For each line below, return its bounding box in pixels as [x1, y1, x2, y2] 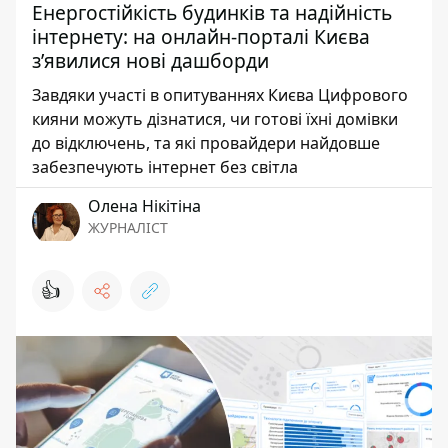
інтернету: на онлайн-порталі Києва [32, 23, 370, 50]
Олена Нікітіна [88, 195, 201, 217]
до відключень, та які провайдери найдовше [32, 132, 380, 154]
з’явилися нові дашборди [32, 47, 269, 74]
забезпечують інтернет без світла [32, 156, 298, 178]
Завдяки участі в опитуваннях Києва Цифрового [32, 84, 408, 106]
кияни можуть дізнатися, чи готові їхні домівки [32, 108, 398, 130]
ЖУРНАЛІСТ [88, 218, 168, 237]
